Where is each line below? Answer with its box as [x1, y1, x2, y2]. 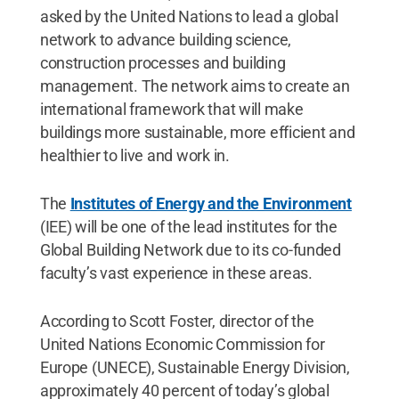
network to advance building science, [39, 29, 292, 49]
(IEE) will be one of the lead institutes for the [39, 216, 338, 236]
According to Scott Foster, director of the [39, 311, 314, 330]
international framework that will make [39, 99, 304, 118]
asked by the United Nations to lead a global [39, 6, 338, 26]
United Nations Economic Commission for [39, 334, 325, 354]
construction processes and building [39, 53, 286, 72]
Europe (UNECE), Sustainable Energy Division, [39, 357, 350, 377]
